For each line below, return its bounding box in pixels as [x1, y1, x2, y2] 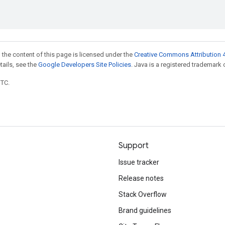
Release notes [119, 174, 164, 182]
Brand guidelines [119, 206, 171, 214]
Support [119, 141, 149, 151]
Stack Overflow [119, 190, 167, 198]
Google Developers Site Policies [38, 61, 131, 68]
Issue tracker [119, 158, 159, 166]
